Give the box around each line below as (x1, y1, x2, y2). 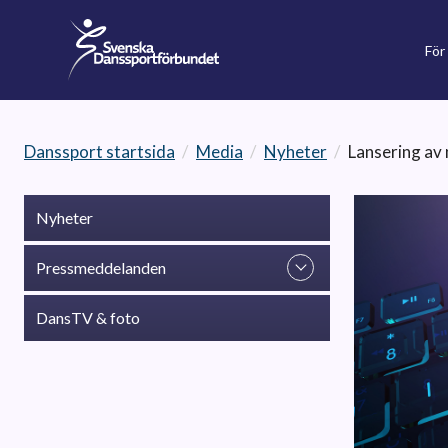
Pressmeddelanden (36, 258, 166, 277)
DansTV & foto (36, 308, 140, 327)
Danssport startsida (24, 141, 175, 162)
